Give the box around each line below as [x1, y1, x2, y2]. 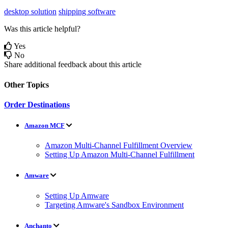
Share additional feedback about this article [4, 60, 141, 69]
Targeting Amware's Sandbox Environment [45, 200, 184, 209]
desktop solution [4, 7, 56, 16]
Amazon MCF [24, 122, 65, 130]
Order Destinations [4, 100, 70, 109]
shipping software [59, 7, 116, 16]
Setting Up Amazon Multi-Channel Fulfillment [45, 150, 194, 159]
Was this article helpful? [4, 24, 80, 34]
